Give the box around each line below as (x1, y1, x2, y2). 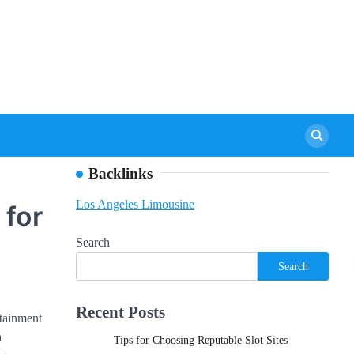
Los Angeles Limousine (76, 198, 194, 211)
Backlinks (88, 165, 153, 182)
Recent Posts (76, 303, 165, 321)
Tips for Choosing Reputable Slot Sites (114, 333, 288, 346)
